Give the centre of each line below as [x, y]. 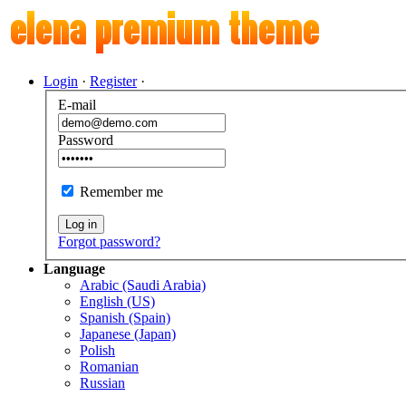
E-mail [77, 104]
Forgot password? [109, 241]
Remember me [121, 191]
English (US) [117, 301]
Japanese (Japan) [128, 333]
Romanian [109, 366]
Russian [102, 382]
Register [113, 81]
